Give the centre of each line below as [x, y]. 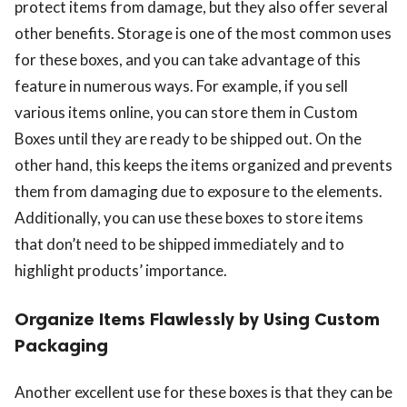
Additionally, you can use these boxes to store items [189, 218]
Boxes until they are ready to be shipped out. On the [188, 139]
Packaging [61, 346]
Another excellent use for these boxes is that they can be [203, 392]
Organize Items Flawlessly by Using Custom [197, 319]
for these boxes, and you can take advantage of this [188, 60]
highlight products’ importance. [121, 271]
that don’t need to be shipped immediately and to [179, 244]
